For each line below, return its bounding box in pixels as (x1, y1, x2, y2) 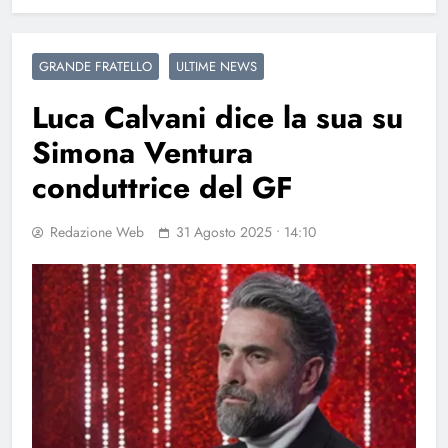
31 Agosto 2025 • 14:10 (176, 221, 316, 242)
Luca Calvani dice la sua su (32, 95, 403, 139)
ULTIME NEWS (176, 56, 257, 76)
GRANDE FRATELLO (39, 56, 152, 76)
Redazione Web (50, 221, 144, 242)
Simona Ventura (32, 130, 253, 174)
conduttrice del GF (32, 165, 293, 209)
